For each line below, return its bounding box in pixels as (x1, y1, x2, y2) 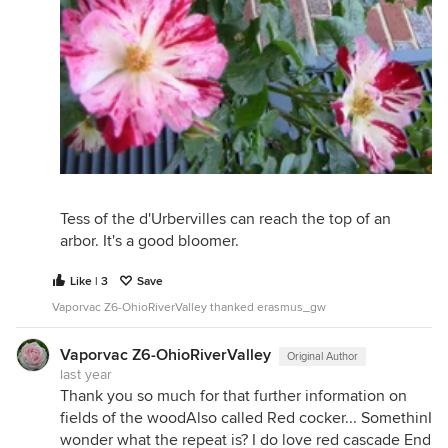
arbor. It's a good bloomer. (60, 231, 239, 251)
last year (60, 366, 112, 383)
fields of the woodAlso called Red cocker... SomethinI (60, 408, 432, 428)
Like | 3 (70, 274, 108, 289)
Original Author (287, 350, 358, 363)
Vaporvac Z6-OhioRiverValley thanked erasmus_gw (52, 300, 326, 315)
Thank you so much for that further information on (60, 386, 407, 406)
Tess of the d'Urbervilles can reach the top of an (60, 209, 391, 229)
